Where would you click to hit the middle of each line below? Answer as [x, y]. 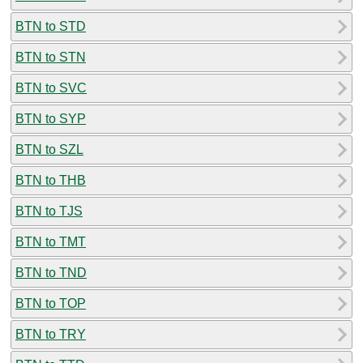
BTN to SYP [51, 118]
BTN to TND [51, 272]
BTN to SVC [51, 88]
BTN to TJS [49, 211]
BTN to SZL [49, 149]
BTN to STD [51, 26]
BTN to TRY [51, 334]
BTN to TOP [51, 303]
